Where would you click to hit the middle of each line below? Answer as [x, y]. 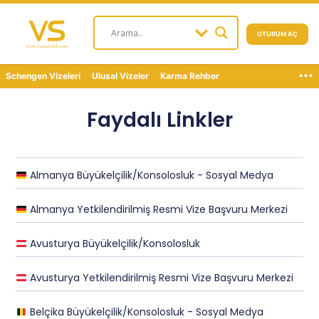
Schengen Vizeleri [43, 76]
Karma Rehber [190, 76]
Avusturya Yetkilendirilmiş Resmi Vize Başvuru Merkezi [161, 278]
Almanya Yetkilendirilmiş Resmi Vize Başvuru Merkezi [158, 210]
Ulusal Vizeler [120, 76]
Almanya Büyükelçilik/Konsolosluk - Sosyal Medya [151, 176]
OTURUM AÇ [277, 33]
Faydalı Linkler [159, 120]
